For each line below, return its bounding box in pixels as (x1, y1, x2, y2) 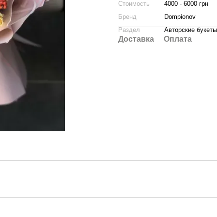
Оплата (164, 35, 192, 43)
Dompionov (164, 13, 196, 20)
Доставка (118, 35, 154, 43)
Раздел (118, 26, 140, 33)
